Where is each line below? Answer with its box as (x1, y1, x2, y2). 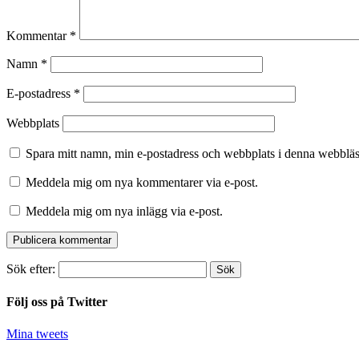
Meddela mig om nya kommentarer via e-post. (26, 175, 258, 190)
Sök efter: (6, 262, 55, 276)
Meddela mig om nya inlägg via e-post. (26, 204, 223, 219)
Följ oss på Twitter (6, 295, 107, 309)
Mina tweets (6, 326, 68, 341)
